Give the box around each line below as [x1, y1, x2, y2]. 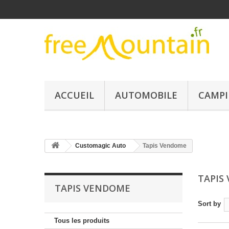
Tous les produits [54, 217, 109, 224]
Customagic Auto [75, 142, 126, 149]
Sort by [198, 200, 221, 208]
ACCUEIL [55, 89, 94, 101]
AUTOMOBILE [115, 89, 177, 101]
